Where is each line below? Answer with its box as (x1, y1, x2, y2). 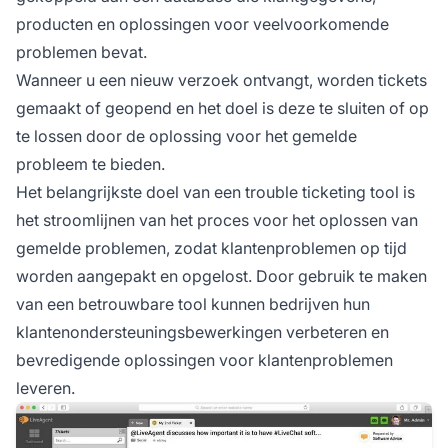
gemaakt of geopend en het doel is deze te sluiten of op (16, 97, 429, 118)
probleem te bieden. (16, 153, 165, 174)
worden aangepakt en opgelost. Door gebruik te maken (16, 265, 427, 286)
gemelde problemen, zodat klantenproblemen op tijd (16, 237, 407, 258)
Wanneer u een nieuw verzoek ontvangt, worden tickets (16, 69, 427, 90)
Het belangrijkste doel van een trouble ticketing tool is (16, 181, 415, 202)
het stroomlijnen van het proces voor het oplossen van (16, 209, 418, 230)
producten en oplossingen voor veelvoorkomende (16, 13, 389, 34)
